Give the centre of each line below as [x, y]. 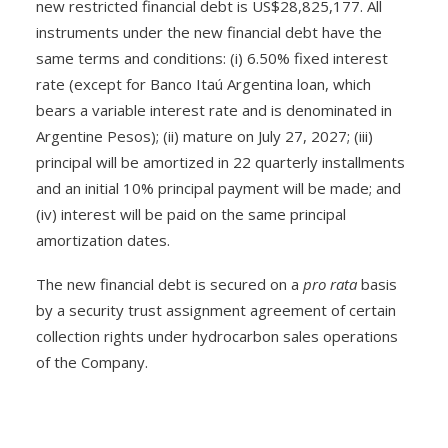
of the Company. [92, 362]
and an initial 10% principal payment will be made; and [218, 188]
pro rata [330, 284]
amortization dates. [103, 240]
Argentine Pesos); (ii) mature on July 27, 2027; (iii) [204, 136]
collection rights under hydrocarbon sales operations [217, 336]
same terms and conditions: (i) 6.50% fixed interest [212, 58]
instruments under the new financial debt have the [209, 32]
